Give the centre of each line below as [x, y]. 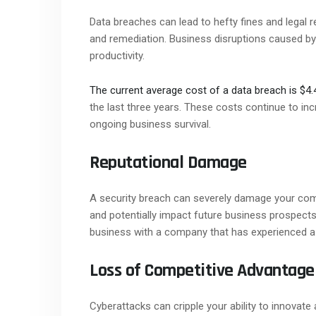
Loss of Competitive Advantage [202, 270]
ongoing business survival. [150, 124]
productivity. [117, 55]
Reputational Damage [168, 162]
